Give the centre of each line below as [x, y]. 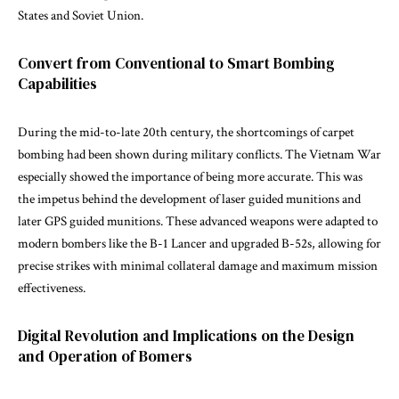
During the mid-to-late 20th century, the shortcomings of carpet [186, 132]
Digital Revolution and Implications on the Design [186, 335]
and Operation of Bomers [105, 356]
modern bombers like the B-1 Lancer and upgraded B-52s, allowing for [199, 243]
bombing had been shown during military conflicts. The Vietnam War [199, 154]
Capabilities [57, 83]
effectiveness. [52, 288]
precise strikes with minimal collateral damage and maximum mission [198, 265]
